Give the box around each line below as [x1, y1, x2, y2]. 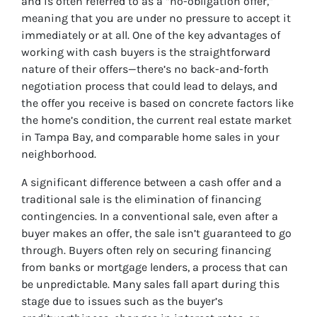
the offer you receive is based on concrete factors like [21, 96, 294, 110]
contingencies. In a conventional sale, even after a [21, 209, 278, 224]
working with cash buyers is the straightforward [21, 45, 270, 59]
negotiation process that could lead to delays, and [21, 79, 277, 93]
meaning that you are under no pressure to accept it [21, 11, 291, 25]
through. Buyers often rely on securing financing [21, 243, 271, 258]
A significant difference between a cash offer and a [21, 175, 282, 190]
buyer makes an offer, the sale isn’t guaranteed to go [21, 226, 292, 241]
